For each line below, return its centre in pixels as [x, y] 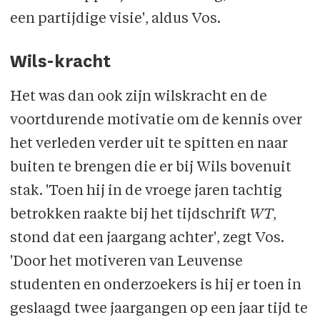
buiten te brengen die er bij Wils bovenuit [150, 168]
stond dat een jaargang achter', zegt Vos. [147, 239]
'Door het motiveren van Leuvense [126, 262]
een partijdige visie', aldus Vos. [116, 20]
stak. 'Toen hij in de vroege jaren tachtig [146, 192]
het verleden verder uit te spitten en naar [149, 145]
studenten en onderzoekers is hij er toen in [155, 286]
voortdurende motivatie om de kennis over [156, 121]
